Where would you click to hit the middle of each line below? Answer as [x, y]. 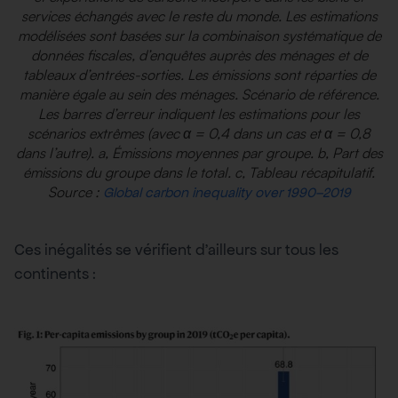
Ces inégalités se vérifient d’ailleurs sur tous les [176, 250]
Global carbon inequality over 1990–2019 [227, 193]
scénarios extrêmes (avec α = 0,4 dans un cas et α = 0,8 [199, 134]
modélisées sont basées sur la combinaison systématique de [199, 36]
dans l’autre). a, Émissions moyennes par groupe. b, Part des [199, 153]
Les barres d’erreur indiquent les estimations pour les [199, 114]
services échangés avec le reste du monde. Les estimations [199, 16]
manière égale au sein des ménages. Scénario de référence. [199, 95]
